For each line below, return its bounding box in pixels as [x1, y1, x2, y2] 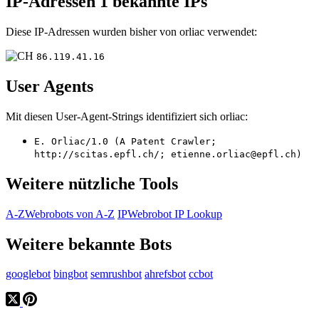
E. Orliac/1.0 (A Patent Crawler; [34, 135, 216, 147]
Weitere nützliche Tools [6, 174, 178, 193]
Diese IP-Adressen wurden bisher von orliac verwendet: [6, 26, 257, 38]
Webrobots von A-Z [25, 207, 115, 220]
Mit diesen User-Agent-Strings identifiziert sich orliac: [6, 110, 248, 122]
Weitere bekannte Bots [6, 234, 172, 253]
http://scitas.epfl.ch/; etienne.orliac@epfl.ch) [34, 148, 302, 159]
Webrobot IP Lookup [127, 207, 222, 220]
